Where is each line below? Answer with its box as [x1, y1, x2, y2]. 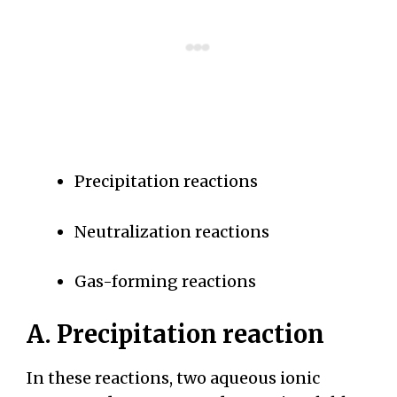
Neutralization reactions [74, 221, 269, 242]
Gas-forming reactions [74, 271, 256, 292]
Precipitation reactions [74, 170, 258, 191]
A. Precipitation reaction [27, 319, 330, 350]
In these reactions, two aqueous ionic [27, 368, 320, 389]
